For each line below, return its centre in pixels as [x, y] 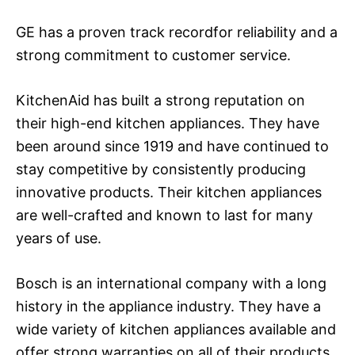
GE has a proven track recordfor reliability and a [177, 32]
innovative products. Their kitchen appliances [169, 192]
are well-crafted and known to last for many [164, 215]
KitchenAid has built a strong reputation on [160, 100]
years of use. [59, 238]
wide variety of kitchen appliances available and [176, 329]
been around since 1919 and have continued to [172, 146]
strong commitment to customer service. [153, 55]
